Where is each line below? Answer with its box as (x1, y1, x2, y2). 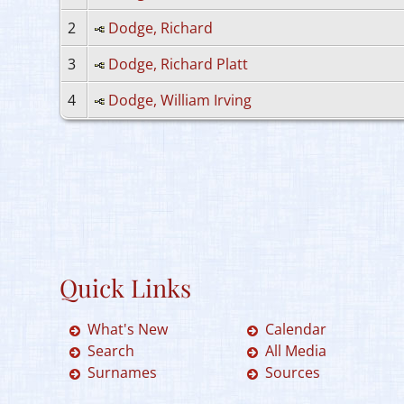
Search (87, 341, 134, 362)
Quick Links (60, 271, 191, 305)
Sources (265, 363, 321, 383)
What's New (87, 319, 168, 340)
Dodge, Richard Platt (108, 54, 248, 74)
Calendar (265, 319, 327, 340)
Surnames (87, 363, 157, 383)
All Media (265, 341, 327, 362)
